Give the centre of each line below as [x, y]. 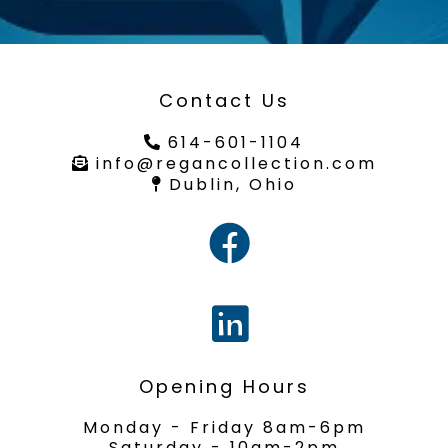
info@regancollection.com [236, 163]
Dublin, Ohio [232, 184]
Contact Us [224, 100]
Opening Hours [224, 386]
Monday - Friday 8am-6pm [224, 427]
